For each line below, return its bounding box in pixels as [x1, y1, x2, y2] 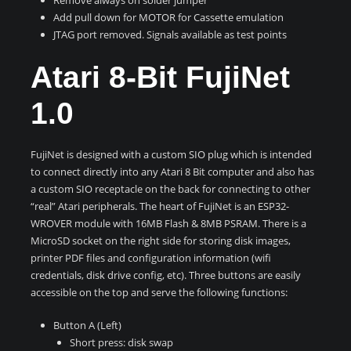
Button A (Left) [53, 318, 122, 333]
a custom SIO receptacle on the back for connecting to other [31, 181, 310, 196]
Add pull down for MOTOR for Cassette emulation [53, 9, 284, 24]
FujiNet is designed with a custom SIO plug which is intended [31, 147, 312, 161]
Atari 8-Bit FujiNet [31, 60, 290, 94]
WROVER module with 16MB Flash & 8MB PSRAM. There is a [31, 215, 306, 230]
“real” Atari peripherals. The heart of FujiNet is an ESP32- [31, 198, 289, 213]
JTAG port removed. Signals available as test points [53, 27, 288, 42]
